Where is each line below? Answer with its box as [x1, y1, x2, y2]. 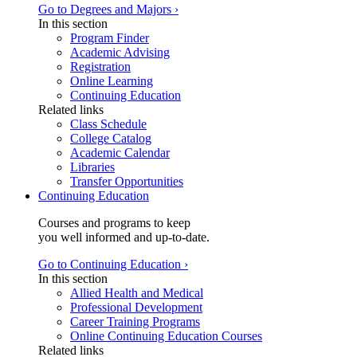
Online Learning [70, 74, 153, 88]
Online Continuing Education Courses [70, 329, 262, 343]
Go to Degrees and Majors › [38, 2, 178, 16]
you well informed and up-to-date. [38, 230, 210, 244]
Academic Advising [70, 45, 170, 59]
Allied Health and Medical [70, 286, 203, 300]
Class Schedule [70, 117, 147, 131]
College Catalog [70, 131, 151, 145]
